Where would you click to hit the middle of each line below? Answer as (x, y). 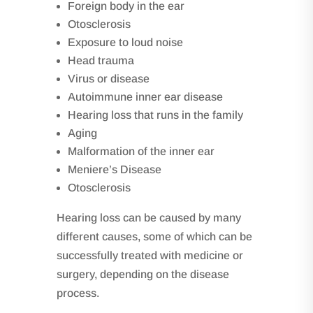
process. (78, 293)
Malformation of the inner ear (141, 151)
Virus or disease (108, 78)
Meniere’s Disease (114, 169)
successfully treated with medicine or (150, 255)
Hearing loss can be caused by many (148, 217)
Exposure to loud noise (125, 42)
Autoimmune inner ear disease (145, 96)
